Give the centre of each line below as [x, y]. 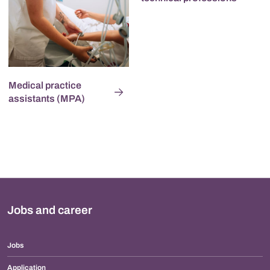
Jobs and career [50, 210]
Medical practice [45, 85]
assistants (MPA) [47, 98]
